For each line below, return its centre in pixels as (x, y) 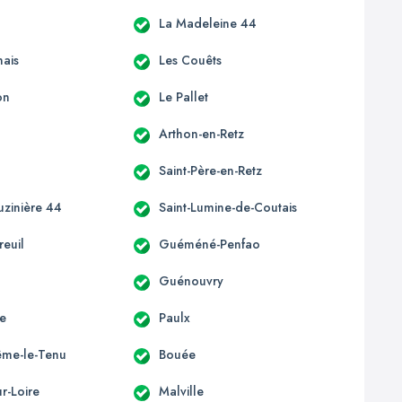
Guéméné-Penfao (209, 244)
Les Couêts (190, 60)
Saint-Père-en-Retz (210, 170)
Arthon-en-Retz (201, 133)
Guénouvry (191, 280)
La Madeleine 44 (207, 23)
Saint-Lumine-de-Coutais (227, 207)
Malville (181, 391)
